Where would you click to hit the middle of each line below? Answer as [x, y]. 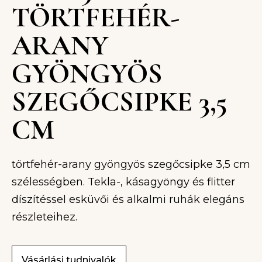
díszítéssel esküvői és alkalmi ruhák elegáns [128, 200]
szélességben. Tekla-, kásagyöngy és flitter [123, 182]
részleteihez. [44, 217]
